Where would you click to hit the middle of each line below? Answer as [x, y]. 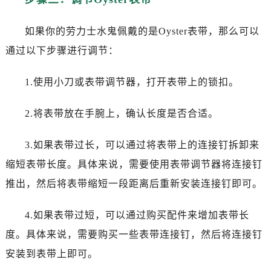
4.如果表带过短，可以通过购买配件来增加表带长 [137, 215]
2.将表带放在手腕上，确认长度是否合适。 [121, 113]
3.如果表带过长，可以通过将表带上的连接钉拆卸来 [142, 145]
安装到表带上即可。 [51, 253]
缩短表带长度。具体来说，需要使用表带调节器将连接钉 [134, 164]
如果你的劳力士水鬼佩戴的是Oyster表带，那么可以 [142, 31]
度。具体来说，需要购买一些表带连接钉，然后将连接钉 [134, 234]
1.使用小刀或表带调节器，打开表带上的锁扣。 [132, 82]
